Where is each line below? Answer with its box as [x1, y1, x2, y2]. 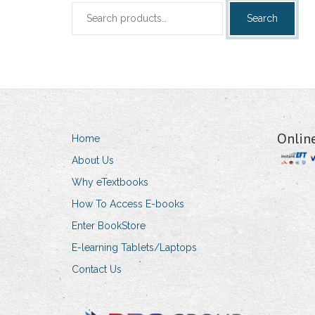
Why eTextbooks [72, 176, 148, 188]
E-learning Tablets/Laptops [72, 241, 197, 253]
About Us [72, 154, 114, 166]
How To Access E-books [72, 198, 184, 210]
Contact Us [72, 263, 122, 275]
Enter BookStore [72, 219, 146, 231]
